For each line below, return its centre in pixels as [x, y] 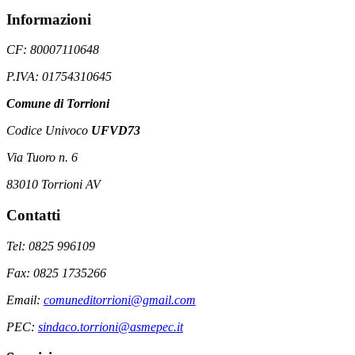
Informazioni [49, 19]
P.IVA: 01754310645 [59, 77]
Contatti [33, 216]
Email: [25, 300]
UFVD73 [116, 131]
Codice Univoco [49, 131]
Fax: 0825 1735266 [56, 273]
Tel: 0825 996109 [51, 246]
